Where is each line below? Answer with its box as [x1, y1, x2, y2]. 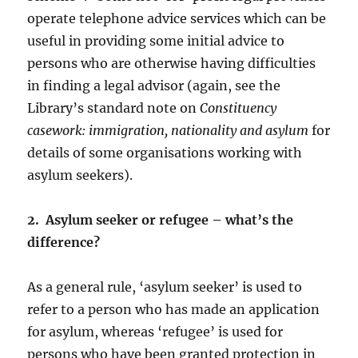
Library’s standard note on [27, 100, 201, 117]
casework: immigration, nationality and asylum [27, 122, 309, 139]
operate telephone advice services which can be [27, 10, 327, 27]
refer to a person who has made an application [27, 301, 320, 318]
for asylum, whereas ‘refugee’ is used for [27, 324, 284, 340]
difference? [27, 234, 101, 251]
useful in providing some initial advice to [27, 33, 285, 50]
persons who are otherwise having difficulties [27, 55, 316, 72]
